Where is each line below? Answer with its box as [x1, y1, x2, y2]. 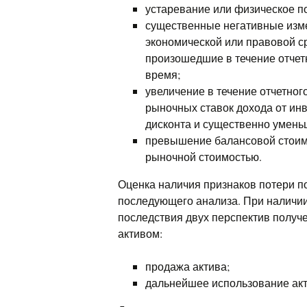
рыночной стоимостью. [145, 149, 262, 164]
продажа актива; [145, 259, 230, 273]
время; [145, 67, 180, 82]
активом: [118, 226, 162, 241]
